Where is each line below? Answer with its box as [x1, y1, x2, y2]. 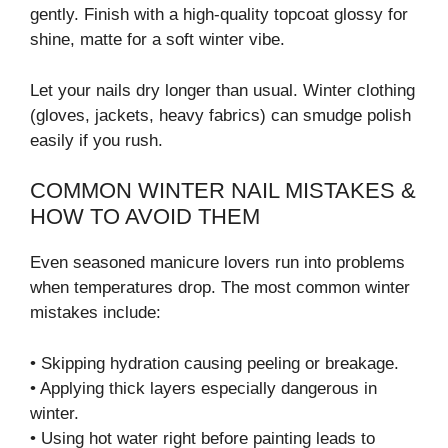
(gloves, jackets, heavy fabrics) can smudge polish [30, 105, 411, 125]
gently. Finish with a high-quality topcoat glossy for [30, 5, 408, 25]
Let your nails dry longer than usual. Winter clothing [30, 80, 415, 100]
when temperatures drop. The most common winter [30, 278, 410, 298]
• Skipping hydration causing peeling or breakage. [30, 353, 399, 373]
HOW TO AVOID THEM [30, 204, 260, 230]
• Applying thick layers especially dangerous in [30, 378, 377, 398]
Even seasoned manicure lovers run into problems [30, 253, 405, 273]
